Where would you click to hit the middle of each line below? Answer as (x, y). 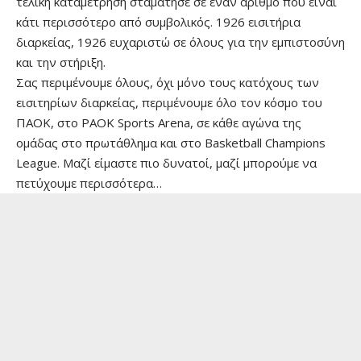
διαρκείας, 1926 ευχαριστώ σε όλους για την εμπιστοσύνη (180, 42)
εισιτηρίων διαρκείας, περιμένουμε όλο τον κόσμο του (169, 102)
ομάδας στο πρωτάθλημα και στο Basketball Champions (171, 143)
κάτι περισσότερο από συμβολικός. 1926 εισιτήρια (158, 22)
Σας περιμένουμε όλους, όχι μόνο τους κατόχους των (168, 82)
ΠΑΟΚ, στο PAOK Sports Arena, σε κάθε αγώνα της (159, 122)
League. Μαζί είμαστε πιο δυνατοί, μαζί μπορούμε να (166, 163)
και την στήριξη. (61, 62)
